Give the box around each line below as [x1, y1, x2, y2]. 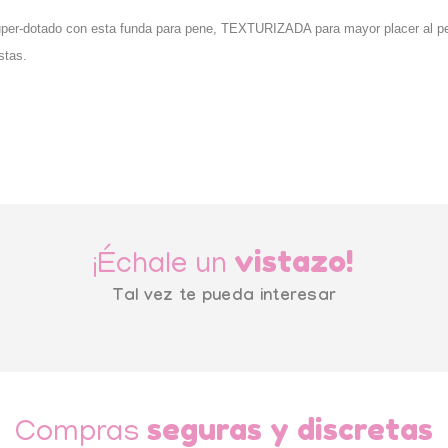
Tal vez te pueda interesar [111, 287, 337, 307]
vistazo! [234, 242, 355, 279]
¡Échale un [93, 249, 235, 283]
